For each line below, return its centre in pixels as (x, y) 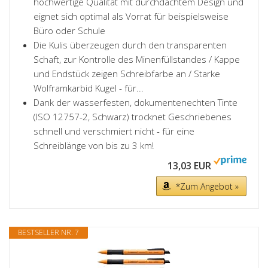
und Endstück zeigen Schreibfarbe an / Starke (127, 74)
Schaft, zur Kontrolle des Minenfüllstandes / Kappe (137, 59)
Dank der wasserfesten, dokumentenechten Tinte (135, 102)
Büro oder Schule (69, 31)
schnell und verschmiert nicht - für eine (114, 131)
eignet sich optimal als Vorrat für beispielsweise (131, 16)
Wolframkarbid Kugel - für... (89, 88)
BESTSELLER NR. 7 (48, 232)
